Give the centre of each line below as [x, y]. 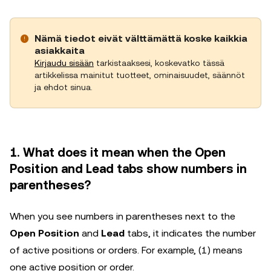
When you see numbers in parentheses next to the [122, 216]
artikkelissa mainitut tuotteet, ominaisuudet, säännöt [140, 75]
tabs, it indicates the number [190, 233]
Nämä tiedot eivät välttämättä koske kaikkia [141, 38]
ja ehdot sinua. [64, 87]
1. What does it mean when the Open [118, 152]
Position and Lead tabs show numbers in [128, 169]
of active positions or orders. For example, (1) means [126, 250]
